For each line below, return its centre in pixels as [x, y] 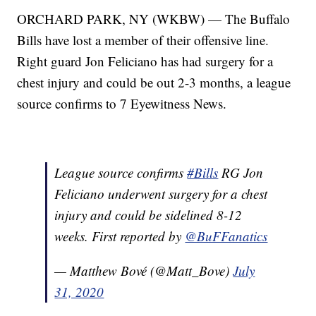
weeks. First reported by [120, 236]
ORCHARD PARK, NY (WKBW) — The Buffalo [154, 19]
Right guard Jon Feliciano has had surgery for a [145, 61]
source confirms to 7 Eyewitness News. [122, 104]
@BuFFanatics [226, 236]
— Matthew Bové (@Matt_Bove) [144, 271]
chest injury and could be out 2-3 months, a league [154, 83]
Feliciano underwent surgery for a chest [161, 194]
